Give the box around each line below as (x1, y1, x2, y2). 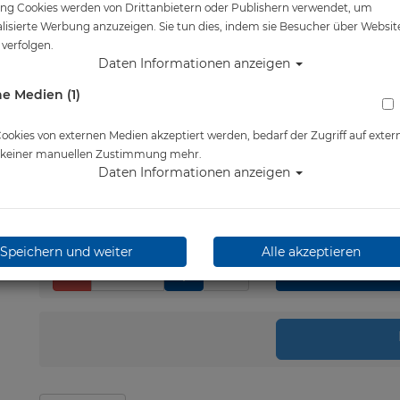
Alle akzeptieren (262, 244, 362, 260)
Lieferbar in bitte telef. (59, 146, 201, 162)
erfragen (39, 163, 94, 179)
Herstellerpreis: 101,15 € (39, 56, 181, 72)
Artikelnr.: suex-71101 (39, 12, 163, 28)
